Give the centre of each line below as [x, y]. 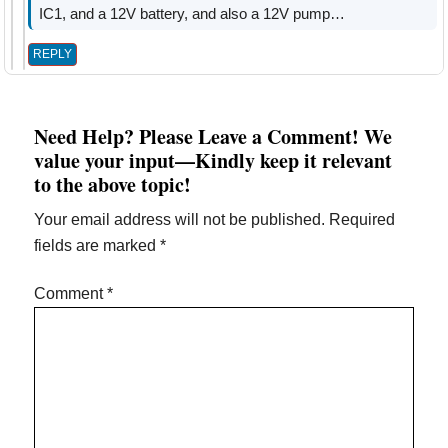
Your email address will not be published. [180, 219]
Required [362, 219]
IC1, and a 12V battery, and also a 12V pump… [191, 13]
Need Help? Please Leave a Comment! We [213, 136]
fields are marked [97, 245]
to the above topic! [113, 184]
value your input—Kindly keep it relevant [213, 160]
